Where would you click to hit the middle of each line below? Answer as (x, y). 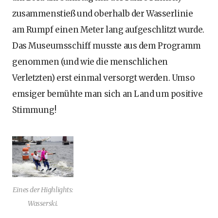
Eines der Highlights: (43, 190)
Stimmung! (34, 110)
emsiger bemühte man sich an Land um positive (108, 94)
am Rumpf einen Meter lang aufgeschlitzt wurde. (108, 30)
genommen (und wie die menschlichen (90, 62)
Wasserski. (43, 204)
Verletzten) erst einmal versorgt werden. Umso (104, 78)
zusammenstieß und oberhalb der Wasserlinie (103, 14)
